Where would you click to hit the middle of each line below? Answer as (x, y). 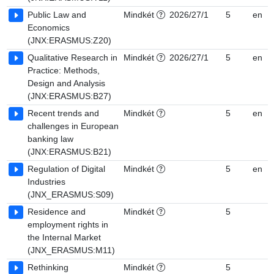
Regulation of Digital (66, 169)
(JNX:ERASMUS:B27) (69, 96)
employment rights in (68, 224)
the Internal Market (64, 237)
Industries (46, 182)
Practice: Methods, (64, 70)
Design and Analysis (66, 83)
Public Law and (57, 15)
